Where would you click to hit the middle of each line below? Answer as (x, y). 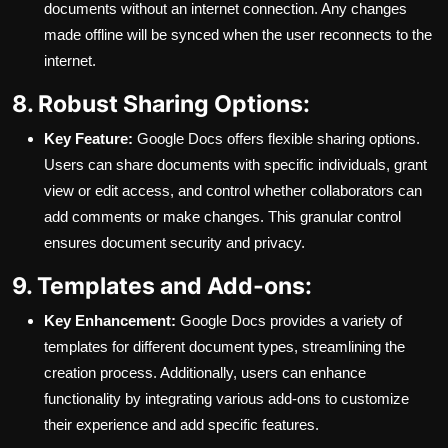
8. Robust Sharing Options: (161, 104)
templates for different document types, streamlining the (224, 347)
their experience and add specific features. (181, 425)
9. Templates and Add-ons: (162, 286)
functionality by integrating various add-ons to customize (226, 399)
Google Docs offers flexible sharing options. (276, 139)
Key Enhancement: (110, 321)
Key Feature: (88, 139)
